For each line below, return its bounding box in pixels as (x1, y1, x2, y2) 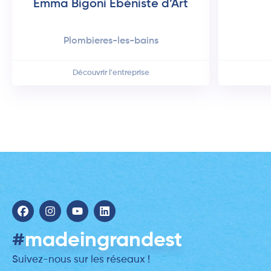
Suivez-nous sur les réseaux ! (12, 255, 150, 266)
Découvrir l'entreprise (72, 69, 149, 77)
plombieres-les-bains (68, 36, 158, 47)
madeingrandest (25, 230, 182, 252)
